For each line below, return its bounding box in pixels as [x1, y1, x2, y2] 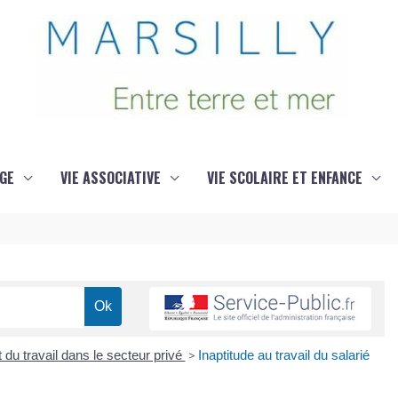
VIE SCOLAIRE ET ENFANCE [206, 167, 362, 188]
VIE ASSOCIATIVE [60, 167, 161, 188]
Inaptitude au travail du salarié [197, 347, 370, 363]
